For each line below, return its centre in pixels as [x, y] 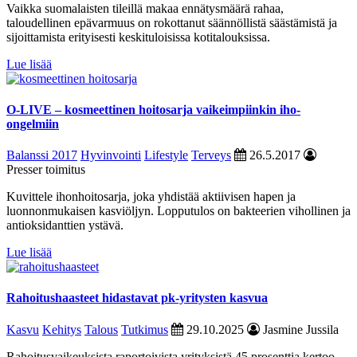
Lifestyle [166, 155]
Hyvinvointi [111, 155]
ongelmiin [33, 124]
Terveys [211, 155]
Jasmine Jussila [299, 329]
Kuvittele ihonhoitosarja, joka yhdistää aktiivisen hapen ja [151, 197]
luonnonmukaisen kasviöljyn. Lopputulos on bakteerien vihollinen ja [178, 211]
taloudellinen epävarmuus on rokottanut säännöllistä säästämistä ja [172, 22]
